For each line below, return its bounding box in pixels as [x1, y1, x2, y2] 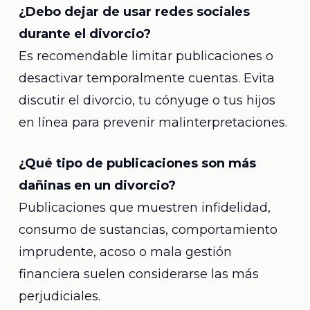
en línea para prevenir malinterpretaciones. [18, 115, 287, 130]
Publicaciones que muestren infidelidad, [18, 200, 271, 215]
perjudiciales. [18, 289, 100, 304]
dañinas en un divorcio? [18, 178, 176, 193]
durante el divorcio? [18, 26, 151, 42]
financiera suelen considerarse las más [18, 266, 259, 282]
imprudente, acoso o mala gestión [18, 244, 232, 259]
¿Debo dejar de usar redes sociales [18, 4, 250, 19]
